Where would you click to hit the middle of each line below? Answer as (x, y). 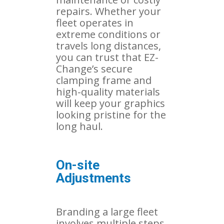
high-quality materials (108, 91)
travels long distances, (108, 45)
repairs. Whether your (108, 11)
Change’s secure (94, 68)
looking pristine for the (111, 114)
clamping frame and (104, 80)
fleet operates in (95, 22)
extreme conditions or (108, 34)
